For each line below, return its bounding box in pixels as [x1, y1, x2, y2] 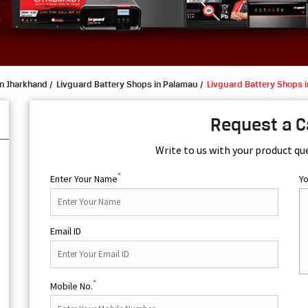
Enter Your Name [50, 172, 118, 185]
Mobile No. [50, 279, 93, 292]
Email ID [50, 224, 82, 237]
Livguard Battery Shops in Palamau [56, 78, 198, 89]
